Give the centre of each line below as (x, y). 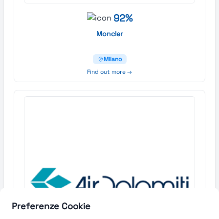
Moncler (109, 33)
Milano (112, 59)
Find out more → (109, 72)
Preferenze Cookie (51, 206)
